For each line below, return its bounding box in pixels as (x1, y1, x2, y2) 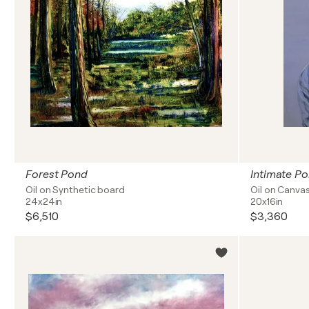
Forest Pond (26, 168, 88, 181)
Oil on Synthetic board (26, 184, 125, 195)
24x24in (26, 196, 63, 207)
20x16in (250, 196, 283, 207)
